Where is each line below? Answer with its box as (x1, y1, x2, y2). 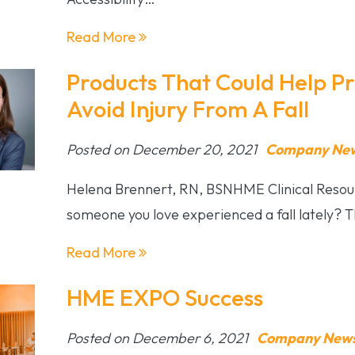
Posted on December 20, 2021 (66, 139, 260, 158)
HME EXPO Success (66, 282, 263, 312)
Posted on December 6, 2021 (66, 328, 251, 347)
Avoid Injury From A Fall (66, 94, 309, 124)
